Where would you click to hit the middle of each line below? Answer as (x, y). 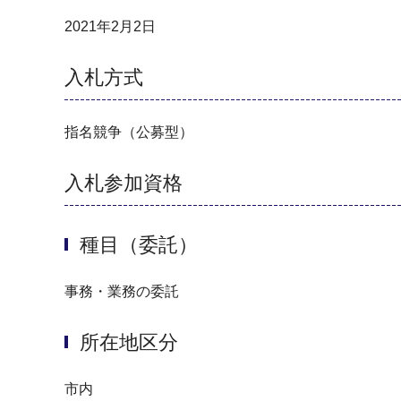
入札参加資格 (124, 183)
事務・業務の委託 (122, 291)
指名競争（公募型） (129, 132)
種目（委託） (139, 244)
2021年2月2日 (110, 26)
